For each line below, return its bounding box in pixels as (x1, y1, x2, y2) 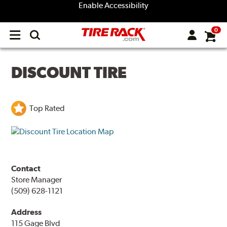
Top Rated (29, 103, 65, 113)
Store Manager (11, 175, 62, 185)
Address (11, 207, 42, 217)
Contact (11, 164, 41, 174)
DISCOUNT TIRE (11, 63, 127, 82)
